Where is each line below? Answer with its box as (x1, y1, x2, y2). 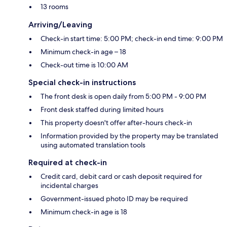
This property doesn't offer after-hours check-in (41, 118, 192, 128)
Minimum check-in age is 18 (41, 207, 127, 217)
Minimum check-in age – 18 (41, 47, 126, 57)
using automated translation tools (41, 140, 145, 150)
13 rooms (41, 2, 68, 12)
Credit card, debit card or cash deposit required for (41, 172, 202, 181)
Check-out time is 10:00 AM (41, 60, 128, 70)
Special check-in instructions (28, 78, 136, 88)
